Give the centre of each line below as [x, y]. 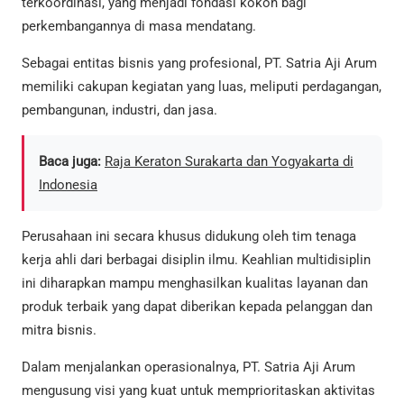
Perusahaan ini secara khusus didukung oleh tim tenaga [189, 237]
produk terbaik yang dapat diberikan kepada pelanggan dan [197, 307]
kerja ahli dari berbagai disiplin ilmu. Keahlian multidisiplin [196, 260]
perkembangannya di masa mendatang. [139, 26]
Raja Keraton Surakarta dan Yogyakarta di [229, 162]
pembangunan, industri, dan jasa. [119, 110]
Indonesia [68, 185]
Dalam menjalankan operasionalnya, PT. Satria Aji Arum [188, 367]
